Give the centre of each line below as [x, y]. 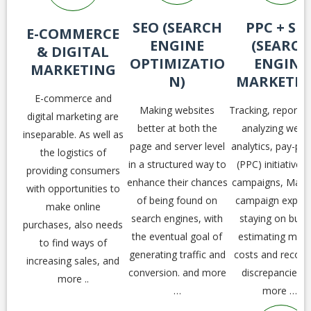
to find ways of [73, 243]
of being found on [177, 200]
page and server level [177, 146]
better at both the [177, 128]
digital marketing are [73, 116]
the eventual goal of [177, 236]
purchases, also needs [73, 225]
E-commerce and [73, 98]
